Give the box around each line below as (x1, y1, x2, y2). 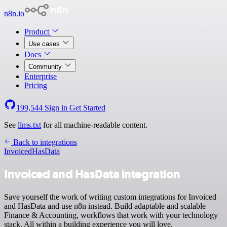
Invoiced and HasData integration (4, 166, 180, 182)
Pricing (24, 81, 47, 90)
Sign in (43, 103, 69, 112)
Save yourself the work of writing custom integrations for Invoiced (4, 192, 216, 201)
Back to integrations (11, 138, 77, 146)
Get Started (69, 103, 105, 112)
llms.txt (18, 121, 41, 129)
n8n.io (4, 9, 24, 18)
